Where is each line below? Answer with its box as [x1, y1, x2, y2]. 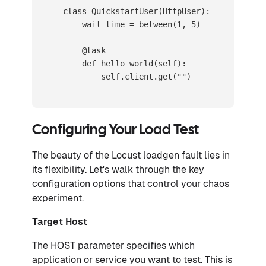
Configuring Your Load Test [32, 123, 199, 137]
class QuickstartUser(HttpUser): [44, 6, 210, 16]
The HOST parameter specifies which [32, 239, 195, 251]
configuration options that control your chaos [32, 178, 229, 189]
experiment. [32, 192, 84, 204]
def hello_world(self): [44, 58, 186, 68]
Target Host [32, 216, 87, 227]
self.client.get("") [44, 71, 191, 81]
